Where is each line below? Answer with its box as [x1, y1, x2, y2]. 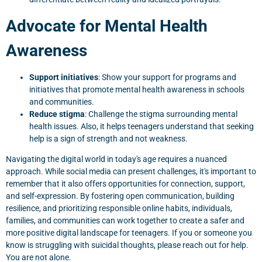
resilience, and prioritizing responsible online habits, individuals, [6, 204, 232, 213]
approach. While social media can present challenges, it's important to [6, 167, 256, 176]
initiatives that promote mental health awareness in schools [29, 85, 244, 94]
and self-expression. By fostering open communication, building [6, 191, 235, 201]
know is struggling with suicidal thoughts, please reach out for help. [6, 240, 249, 250]
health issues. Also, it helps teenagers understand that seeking [29, 122, 254, 131]
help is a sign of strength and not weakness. [29, 134, 188, 143]
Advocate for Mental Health [6, 16, 208, 36]
